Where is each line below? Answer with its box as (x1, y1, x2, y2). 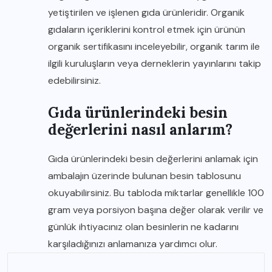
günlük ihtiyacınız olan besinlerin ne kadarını (48, 220, 239, 233)
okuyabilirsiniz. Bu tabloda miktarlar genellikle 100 (48, 186, 264, 199)
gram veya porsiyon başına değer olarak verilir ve (48, 203, 263, 216)
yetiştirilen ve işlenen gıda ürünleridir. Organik (48, 6, 245, 19)
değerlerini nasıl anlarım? (48, 120, 233, 139)
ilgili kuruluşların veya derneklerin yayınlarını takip (48, 57, 261, 70)
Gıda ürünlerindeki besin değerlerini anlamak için (48, 152, 258, 165)
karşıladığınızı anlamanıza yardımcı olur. (48, 237, 217, 250)
